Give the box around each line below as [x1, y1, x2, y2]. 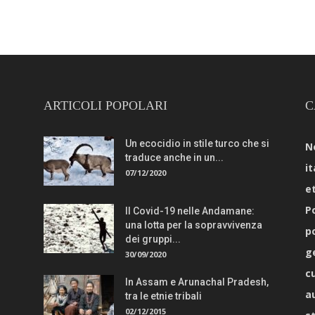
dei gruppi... [125, 233, 181, 245]
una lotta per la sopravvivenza [125, 219, 262, 231]
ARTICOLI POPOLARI [44, 98, 167, 112]
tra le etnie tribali [125, 290, 202, 302]
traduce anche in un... [125, 151, 224, 163]
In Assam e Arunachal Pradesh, [125, 276, 269, 288]
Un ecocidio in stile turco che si [125, 137, 269, 149]
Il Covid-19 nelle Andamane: [125, 205, 255, 217]
